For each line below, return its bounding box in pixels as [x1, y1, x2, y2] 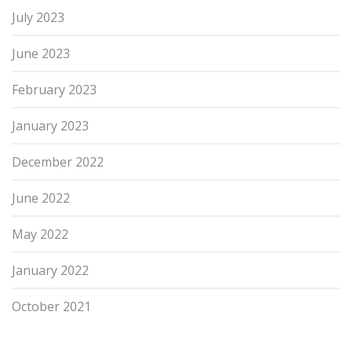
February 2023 [12, 80, 97, 98]
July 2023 [12, 8, 64, 26]
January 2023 [12, 116, 89, 134]
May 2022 [12, 225, 68, 243]
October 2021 [12, 297, 91, 315]
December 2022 [12, 152, 104, 170]
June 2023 [12, 44, 70, 62]
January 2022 [12, 261, 89, 279]
